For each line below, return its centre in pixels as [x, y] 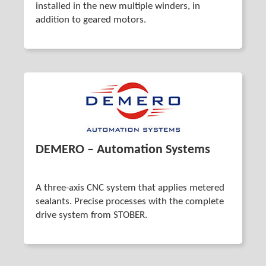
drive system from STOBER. [91, 215]
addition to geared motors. [91, 20]
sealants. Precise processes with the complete [130, 202]
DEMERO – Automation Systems [123, 150]
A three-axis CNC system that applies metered [130, 188]
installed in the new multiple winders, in [118, 6]
